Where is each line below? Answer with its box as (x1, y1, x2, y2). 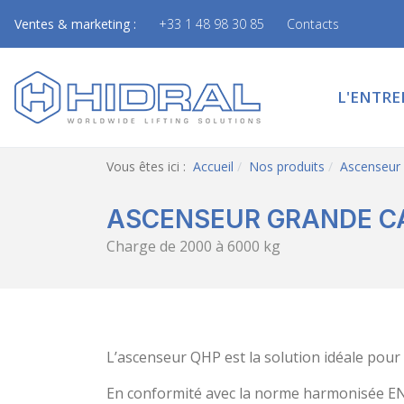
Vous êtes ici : (106, 158, 193, 175)
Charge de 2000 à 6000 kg (106, 236, 280, 256)
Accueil (193, 158, 234, 175)
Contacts (287, 15, 339, 32)
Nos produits (249, 158, 325, 175)
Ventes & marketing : (14, 15, 136, 32)
